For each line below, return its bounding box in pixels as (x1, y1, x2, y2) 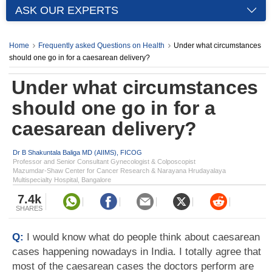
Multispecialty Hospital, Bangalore (13, 176, 111, 183)
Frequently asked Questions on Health (38, 41, 165, 50)
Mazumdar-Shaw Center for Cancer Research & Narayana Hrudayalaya (13, 167, 226, 174)
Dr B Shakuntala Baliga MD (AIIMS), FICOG (13, 149, 142, 156)
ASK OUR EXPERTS (15, 4, 118, 16)
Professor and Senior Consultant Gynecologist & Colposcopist (13, 158, 195, 165)
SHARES (16, 205, 42, 212)
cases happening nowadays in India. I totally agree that (12, 246, 261, 257)
